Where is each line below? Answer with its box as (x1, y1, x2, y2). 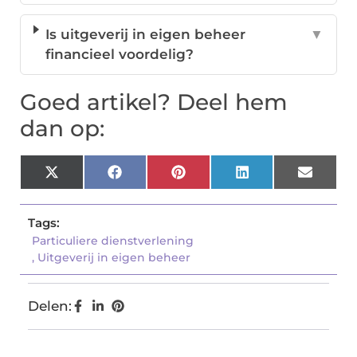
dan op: (20, 115, 104, 143)
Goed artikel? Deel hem (20, 88, 288, 116)
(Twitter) (57, 183, 118, 200)
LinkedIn (248, 170, 312, 186)
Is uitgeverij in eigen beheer (45, 26, 246, 43)
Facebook (120, 170, 190, 186)
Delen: (28, 298, 72, 315)
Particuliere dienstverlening (32, 233, 194, 249)
